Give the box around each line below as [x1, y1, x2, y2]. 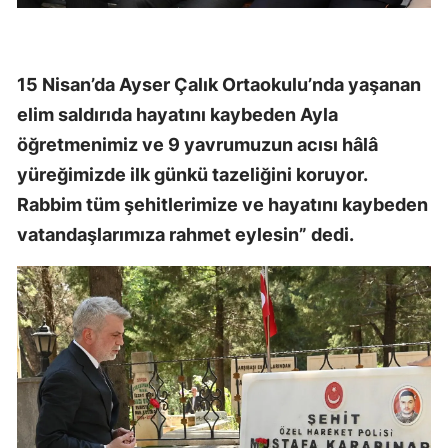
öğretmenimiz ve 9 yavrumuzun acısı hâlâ [17, 133, 378, 155]
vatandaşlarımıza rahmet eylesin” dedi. [17, 223, 354, 245]
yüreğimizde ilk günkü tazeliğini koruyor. [17, 163, 367, 185]
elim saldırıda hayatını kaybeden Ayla [17, 103, 338, 125]
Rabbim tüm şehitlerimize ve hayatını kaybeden [17, 193, 428, 215]
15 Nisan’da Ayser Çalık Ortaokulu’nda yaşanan [17, 73, 421, 95]
